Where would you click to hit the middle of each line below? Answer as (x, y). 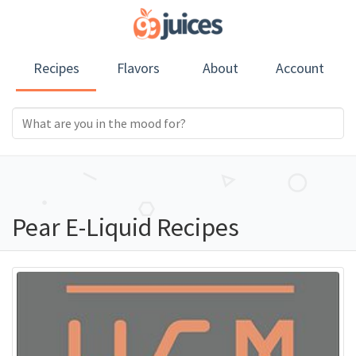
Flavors (138, 68)
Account (300, 68)
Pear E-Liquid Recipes (126, 227)
